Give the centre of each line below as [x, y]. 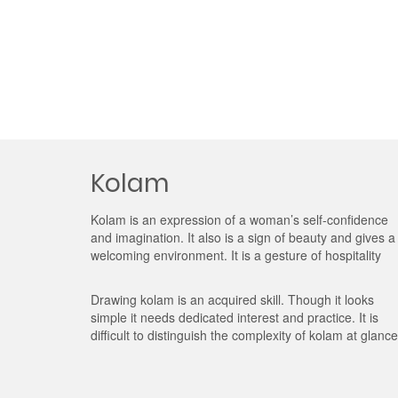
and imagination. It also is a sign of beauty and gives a [243, 237]
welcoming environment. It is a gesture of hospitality [236, 255]
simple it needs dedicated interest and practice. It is [235, 317]
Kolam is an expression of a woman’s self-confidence [239, 219]
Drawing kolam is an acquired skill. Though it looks [232, 299]
